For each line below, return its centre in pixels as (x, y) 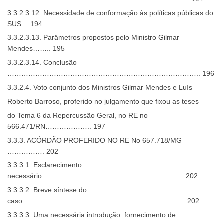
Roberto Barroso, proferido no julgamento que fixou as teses (103, 101)
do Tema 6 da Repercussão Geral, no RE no (78, 115)
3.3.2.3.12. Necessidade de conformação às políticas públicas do (110, 13)
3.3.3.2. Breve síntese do (47, 190)
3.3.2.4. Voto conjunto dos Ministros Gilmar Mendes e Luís (100, 88)
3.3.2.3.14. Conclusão (42, 63)
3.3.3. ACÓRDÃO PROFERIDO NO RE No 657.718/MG (95, 140)
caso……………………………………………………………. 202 (103, 201)
